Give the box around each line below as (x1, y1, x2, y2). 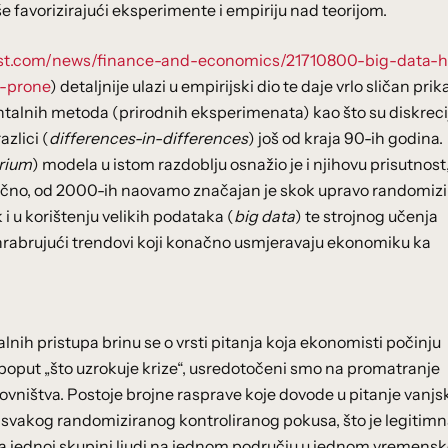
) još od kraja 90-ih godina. (248, 128, 443, 148)
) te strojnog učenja (295, 206, 438, 226)
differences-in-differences (49, 128, 248, 148)
